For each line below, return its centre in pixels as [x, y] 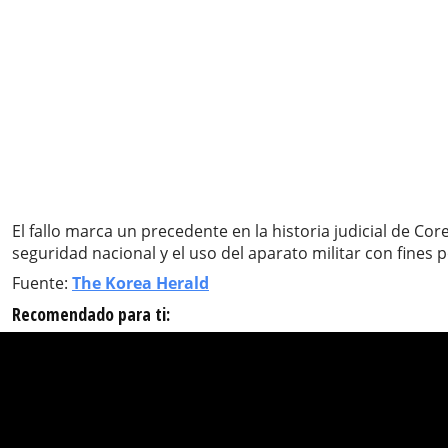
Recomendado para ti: [91, 313]
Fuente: [42, 282]
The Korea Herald [140, 282]
